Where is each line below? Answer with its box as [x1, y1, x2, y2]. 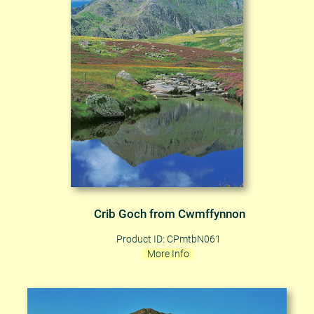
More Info [147, 247, 189, 259]
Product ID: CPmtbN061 [116, 233, 221, 245]
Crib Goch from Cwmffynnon [94, 207, 245, 221]
